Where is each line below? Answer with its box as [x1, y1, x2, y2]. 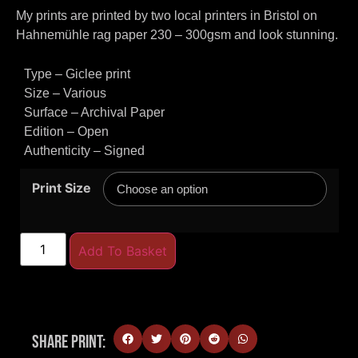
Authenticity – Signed [24, 143, 145, 157]
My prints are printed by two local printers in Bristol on [16, 9, 317, 23]
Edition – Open [24, 124, 109, 138]
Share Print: [32, 330, 105, 353]
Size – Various [24, 86, 106, 100]
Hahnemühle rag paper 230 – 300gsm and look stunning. [16, 28, 338, 42]
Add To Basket [78, 242, 167, 259]
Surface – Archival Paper [24, 105, 165, 119]
